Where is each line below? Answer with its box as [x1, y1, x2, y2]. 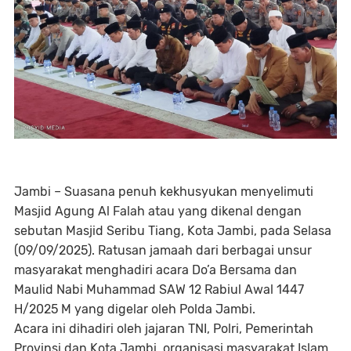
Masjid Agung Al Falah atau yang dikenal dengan [14, 204, 302, 219]
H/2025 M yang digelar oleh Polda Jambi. [14, 302, 255, 317]
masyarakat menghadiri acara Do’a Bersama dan [14, 262, 297, 278]
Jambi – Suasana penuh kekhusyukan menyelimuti [14, 184, 313, 200]
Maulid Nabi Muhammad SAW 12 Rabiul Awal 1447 [14, 282, 304, 298]
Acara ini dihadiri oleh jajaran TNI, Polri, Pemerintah [14, 321, 313, 337]
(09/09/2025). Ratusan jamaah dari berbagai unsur [14, 243, 312, 259]
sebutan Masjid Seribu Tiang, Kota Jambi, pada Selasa [14, 223, 331, 239]
